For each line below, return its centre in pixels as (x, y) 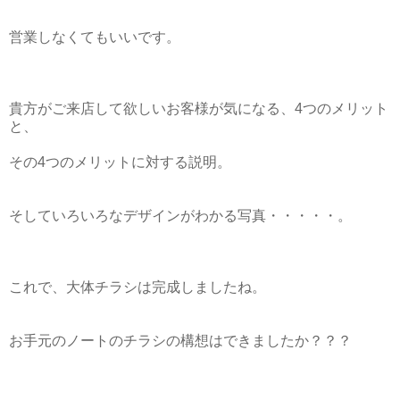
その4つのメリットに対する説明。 (120, 162)
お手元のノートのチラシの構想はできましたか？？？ (180, 340)
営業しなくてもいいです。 (95, 37)
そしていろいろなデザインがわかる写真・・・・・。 (180, 215)
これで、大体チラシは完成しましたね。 (137, 287)
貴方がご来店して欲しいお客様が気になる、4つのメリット (199, 108)
